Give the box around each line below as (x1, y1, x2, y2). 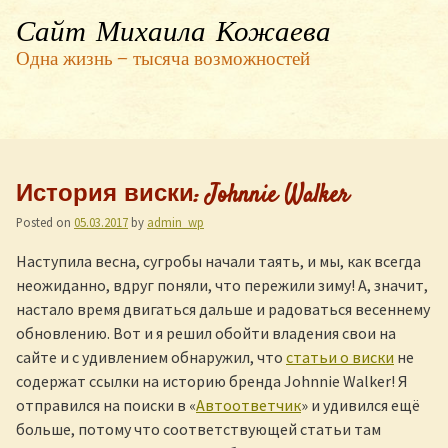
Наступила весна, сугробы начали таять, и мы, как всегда (16, 251, 421, 271)
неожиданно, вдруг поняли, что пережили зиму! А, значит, (16, 275, 428, 295)
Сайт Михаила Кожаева (16, 15, 331, 51)
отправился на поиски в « (16, 395, 196, 415)
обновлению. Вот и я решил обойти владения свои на (16, 323, 396, 343)
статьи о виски (286, 347, 394, 367)
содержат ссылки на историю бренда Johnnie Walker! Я (16, 371, 408, 391)
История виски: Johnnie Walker (16, 179, 349, 213)
